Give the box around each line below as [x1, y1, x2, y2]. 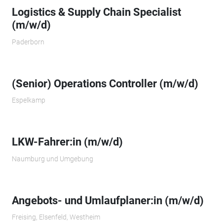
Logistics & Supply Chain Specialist [11, 6, 181, 19]
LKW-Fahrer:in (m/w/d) [11, 136, 123, 148]
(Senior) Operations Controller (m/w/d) [11, 77, 198, 90]
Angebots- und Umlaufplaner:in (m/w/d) [11, 194, 204, 207]
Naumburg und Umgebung [11, 154, 93, 163]
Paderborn [11, 37, 44, 46]
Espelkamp [11, 96, 45, 105]
